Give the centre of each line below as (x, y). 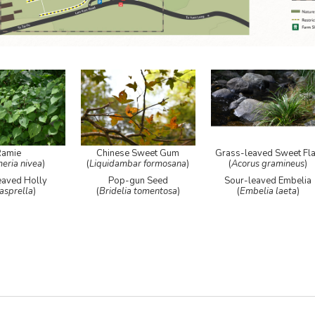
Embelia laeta (268, 192)
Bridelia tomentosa (138, 192)
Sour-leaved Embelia (268, 181)
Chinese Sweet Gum (138, 154)
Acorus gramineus (268, 164)
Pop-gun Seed (138, 181)
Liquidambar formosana (138, 164)
